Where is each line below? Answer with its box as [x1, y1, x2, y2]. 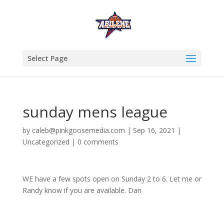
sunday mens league [22, 101, 167, 122]
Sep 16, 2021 [132, 125, 175, 135]
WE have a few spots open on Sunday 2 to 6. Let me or [22, 174, 201, 183]
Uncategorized [22, 137, 69, 146]
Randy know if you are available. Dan [22, 185, 141, 195]
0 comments [77, 137, 118, 146]
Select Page [27, 53, 67, 63]
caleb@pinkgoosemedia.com [31, 125, 125, 135]
